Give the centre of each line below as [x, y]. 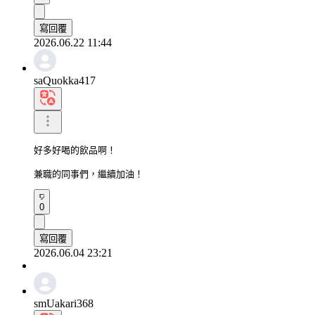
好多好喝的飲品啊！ [75, 150]
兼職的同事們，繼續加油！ [89, 174]
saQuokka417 [65, 80]
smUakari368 [64, 303]
